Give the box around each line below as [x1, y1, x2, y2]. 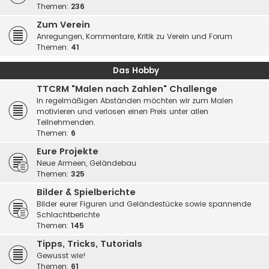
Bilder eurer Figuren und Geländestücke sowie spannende [37, 199, 251, 210]
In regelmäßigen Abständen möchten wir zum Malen [37, 95, 233, 106]
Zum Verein [37, 19, 90, 31]
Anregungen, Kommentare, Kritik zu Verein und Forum [37, 31, 232, 42]
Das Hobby [113, 65, 159, 77]
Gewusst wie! [37, 250, 86, 261]
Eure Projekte [37, 145, 98, 158]
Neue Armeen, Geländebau [37, 158, 136, 169]
